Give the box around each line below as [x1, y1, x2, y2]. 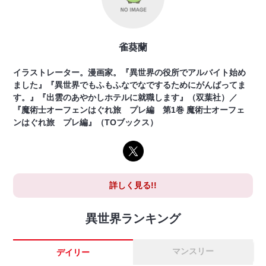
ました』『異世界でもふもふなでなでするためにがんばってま [13, 80, 246, 90]
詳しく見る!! [109, 180, 157, 191]
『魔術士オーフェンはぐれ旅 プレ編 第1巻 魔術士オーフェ [13, 105, 245, 115]
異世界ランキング [85, 212, 180, 226]
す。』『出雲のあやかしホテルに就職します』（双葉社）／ [13, 93, 238, 103]
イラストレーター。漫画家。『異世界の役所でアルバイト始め [13, 68, 246, 78]
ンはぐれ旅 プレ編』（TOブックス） [13, 118, 159, 128]
